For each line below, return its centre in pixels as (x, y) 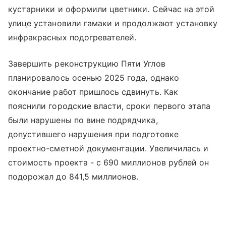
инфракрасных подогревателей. (72, 37)
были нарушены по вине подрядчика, (83, 120)
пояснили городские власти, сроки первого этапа (109, 106)
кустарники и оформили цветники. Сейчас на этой (111, 9)
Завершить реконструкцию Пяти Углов (87, 63)
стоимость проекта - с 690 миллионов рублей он (109, 162)
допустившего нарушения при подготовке (93, 134)
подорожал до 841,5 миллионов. (73, 176)
